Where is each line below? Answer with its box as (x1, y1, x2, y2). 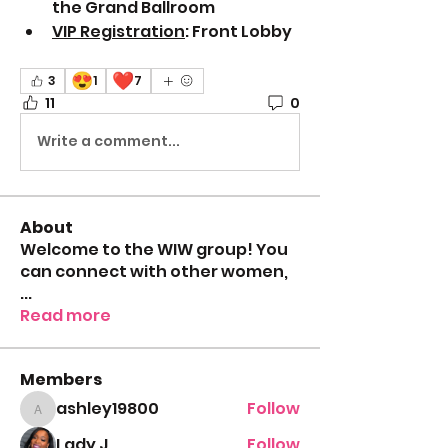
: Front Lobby (185, 19, 292, 43)
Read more (20, 303, 111, 327)
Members (20, 367, 102, 391)
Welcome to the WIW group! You (20, 237, 288, 261)
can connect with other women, (20, 259, 288, 283)
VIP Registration (52, 19, 185, 43)
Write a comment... (37, 131, 180, 151)
